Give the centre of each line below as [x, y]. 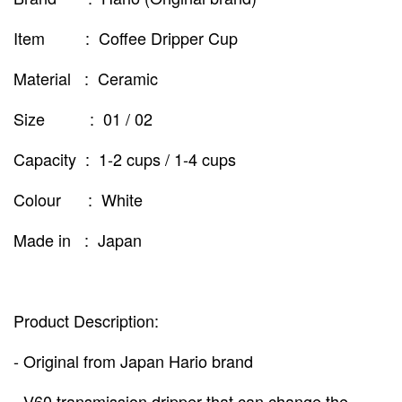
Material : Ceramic [88, 79]
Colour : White [80, 200]
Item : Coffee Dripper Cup [126, 38]
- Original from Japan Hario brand [133, 361]
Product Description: [86, 321]
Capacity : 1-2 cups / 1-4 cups [125, 159]
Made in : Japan [80, 240]
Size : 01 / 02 [83, 119]
